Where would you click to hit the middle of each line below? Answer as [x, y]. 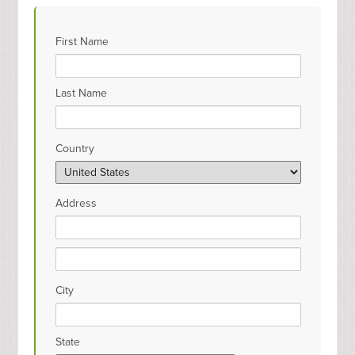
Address [76, 203]
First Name [82, 42]
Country [75, 149]
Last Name [82, 93]
